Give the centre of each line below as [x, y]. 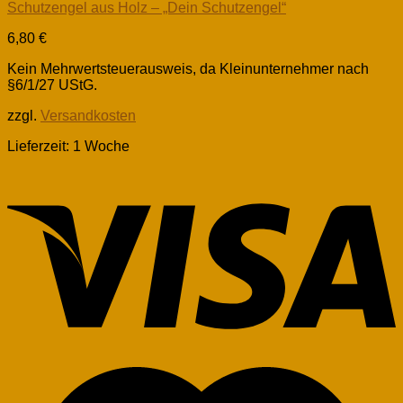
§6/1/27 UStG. [52, 85]
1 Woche [101, 146]
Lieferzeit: [40, 146]
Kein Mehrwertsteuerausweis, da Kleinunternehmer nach [188, 69]
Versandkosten [88, 116]
